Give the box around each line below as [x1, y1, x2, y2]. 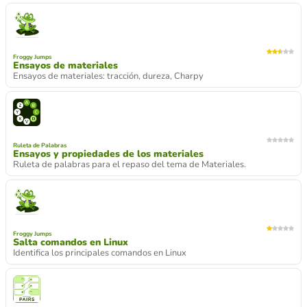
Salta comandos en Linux [13, 235, 128, 249]
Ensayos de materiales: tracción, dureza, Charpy [13, 69, 204, 82]
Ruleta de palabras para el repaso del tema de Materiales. [13, 158, 246, 171]
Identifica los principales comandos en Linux [13, 246, 186, 259]
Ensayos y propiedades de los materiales [13, 147, 204, 160]
